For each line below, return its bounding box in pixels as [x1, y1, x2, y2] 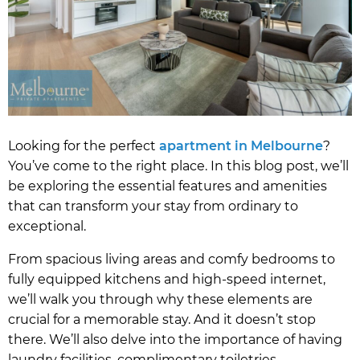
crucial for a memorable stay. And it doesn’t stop [8, 312, 316, 328]
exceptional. [8, 219, 86, 235]
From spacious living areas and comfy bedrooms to [8, 252, 335, 268]
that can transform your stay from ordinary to [8, 198, 298, 215]
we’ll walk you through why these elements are [8, 292, 313, 308]
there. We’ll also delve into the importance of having [8, 332, 342, 348]
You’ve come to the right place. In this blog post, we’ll [8, 158, 349, 174]
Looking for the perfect [8, 138, 159, 154]
